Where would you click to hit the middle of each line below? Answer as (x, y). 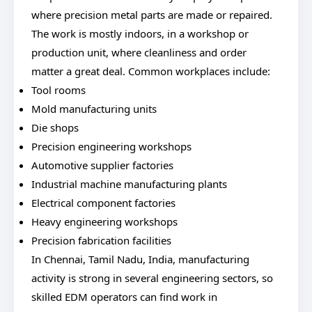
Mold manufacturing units (94, 109)
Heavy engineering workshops (104, 221)
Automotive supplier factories (102, 165)
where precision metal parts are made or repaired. (152, 15)
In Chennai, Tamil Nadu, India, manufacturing (140, 259)
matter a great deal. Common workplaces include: (151, 71)
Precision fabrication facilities (101, 240)
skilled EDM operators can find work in (124, 297)
